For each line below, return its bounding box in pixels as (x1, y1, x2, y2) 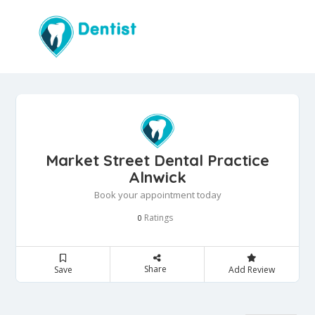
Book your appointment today (94, 188, 221, 202)
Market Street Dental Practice (46, 150, 269, 171)
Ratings (142, 212, 173, 224)
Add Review (228, 264, 275, 276)
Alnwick (129, 167, 186, 188)
